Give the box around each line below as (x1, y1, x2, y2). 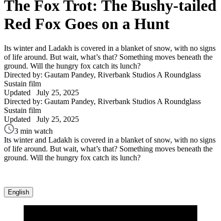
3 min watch (14, 126, 53, 135)
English (8, 188, 29, 196)
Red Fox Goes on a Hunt (4, 15, 170, 33)
